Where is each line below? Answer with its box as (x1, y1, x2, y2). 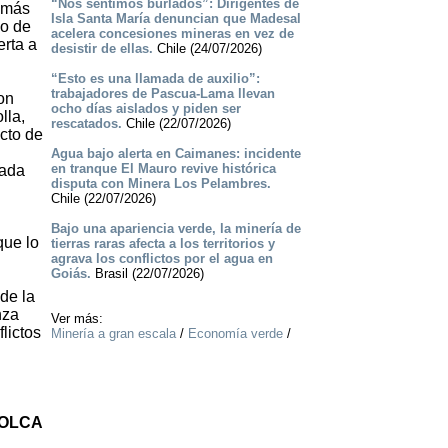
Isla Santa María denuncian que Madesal (50, 11, 301, 27)
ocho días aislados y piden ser (50, 101, 241, 117)
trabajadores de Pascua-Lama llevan (50, 86, 275, 102)
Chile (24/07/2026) (152, 41, 262, 57)
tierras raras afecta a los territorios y (50, 236, 275, 252)
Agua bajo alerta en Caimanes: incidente (50, 146, 301, 162)
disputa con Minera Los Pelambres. (50, 176, 271, 192)
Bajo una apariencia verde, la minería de (50, 221, 301, 237)
